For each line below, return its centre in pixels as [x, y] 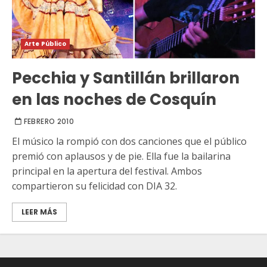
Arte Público [46, 44]
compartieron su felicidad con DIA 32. [94, 186]
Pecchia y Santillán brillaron [126, 78]
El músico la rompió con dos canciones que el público [129, 142]
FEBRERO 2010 [49, 122]
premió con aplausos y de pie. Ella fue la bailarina [121, 156]
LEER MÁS [39, 212]
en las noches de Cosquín [114, 100]
